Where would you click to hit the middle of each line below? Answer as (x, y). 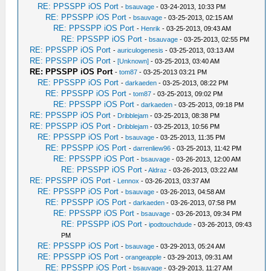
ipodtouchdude (171, 224)
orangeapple (144, 257)
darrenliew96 (152, 148)
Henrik (151, 28)
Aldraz (158, 170)
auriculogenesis (141, 50)
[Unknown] (133, 61)
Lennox (129, 181)
